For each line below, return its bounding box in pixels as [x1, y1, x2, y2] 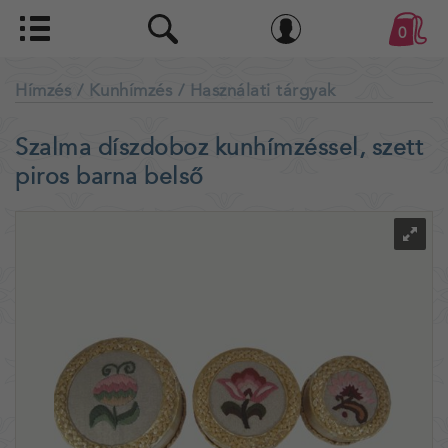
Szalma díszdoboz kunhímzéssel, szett [15, 132, 423, 163]
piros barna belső [15, 161, 204, 192]
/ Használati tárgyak [177, 79, 336, 102]
